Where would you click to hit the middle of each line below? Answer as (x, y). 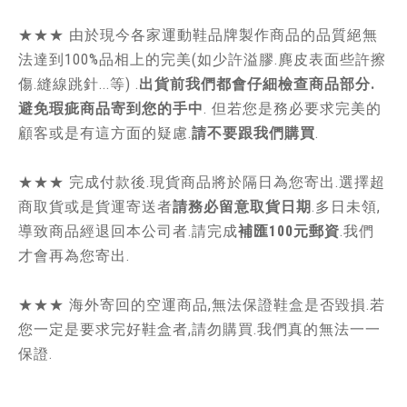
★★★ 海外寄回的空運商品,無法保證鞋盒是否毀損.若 (202, 305)
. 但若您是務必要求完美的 (293, 109)
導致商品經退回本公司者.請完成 (128, 231)
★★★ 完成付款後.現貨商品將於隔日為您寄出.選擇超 (202, 182)
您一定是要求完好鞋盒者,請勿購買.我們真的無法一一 (199, 329)
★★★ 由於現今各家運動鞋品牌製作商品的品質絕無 (198, 35)
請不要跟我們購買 (253, 133)
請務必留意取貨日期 (242, 207)
